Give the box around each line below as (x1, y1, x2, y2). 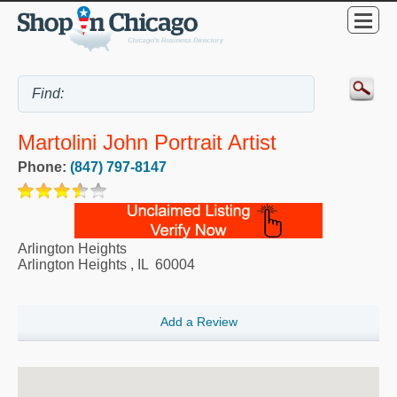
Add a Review (160, 315, 237, 330)
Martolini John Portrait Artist (18, 130, 276, 155)
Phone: (18, 160, 70, 175)
